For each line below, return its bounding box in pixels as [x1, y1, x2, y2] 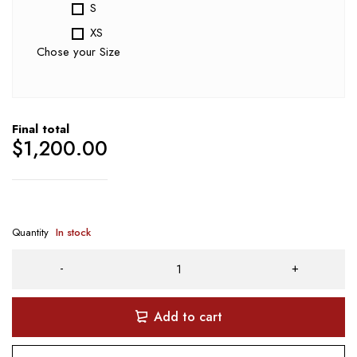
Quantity [12, 225, 49, 241]
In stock [56, 225, 91, 241]
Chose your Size [37, 43, 124, 61]
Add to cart [154, 308, 222, 327]
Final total [12, 120, 69, 139]
